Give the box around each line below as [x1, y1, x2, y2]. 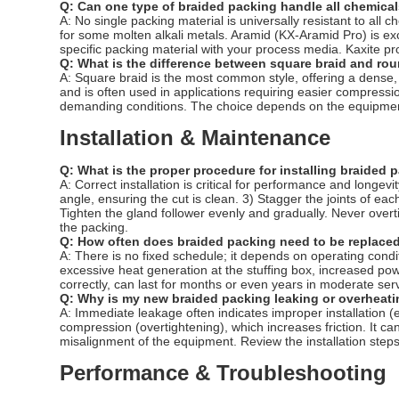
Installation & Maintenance [60, 125, 331, 150]
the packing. [60, 219, 129, 234]
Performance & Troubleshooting [60, 360, 387, 385]
